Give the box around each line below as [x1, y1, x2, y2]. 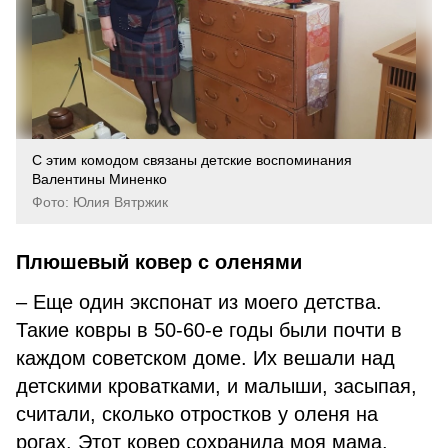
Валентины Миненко [32, 171, 167, 187]
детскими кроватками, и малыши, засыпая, [16, 375, 417, 397]
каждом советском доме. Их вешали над [16, 347, 395, 369]
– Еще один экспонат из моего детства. [16, 291, 382, 313]
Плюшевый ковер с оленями [16, 251, 302, 273]
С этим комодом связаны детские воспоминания [32, 152, 352, 168]
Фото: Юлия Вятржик [32, 194, 168, 210]
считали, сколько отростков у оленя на [16, 403, 378, 425]
